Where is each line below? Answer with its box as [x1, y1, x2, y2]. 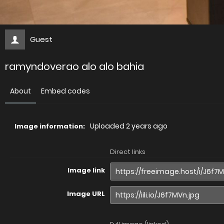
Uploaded [90, 121, 126, 131]
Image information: [14, 121, 85, 131]
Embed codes [41, 86, 90, 96]
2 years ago [126, 121, 167, 131]
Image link [67, 165, 105, 175]
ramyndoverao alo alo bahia [5, 59, 144, 74]
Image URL [67, 189, 105, 199]
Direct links [110, 147, 145, 157]
